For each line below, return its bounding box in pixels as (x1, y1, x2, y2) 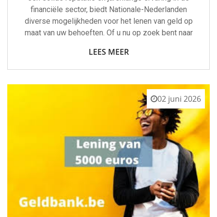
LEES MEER (88, 46, 129, 57)
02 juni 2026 (157, 93, 201, 104)
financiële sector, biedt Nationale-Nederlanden (30, 4, 187, 14)
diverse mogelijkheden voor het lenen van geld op (24, 16, 193, 26)
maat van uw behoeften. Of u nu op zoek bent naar (24, 28, 193, 37)
